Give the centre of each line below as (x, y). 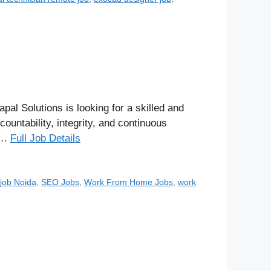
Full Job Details (45, 138)
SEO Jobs (60, 182)
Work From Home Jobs (129, 182)
